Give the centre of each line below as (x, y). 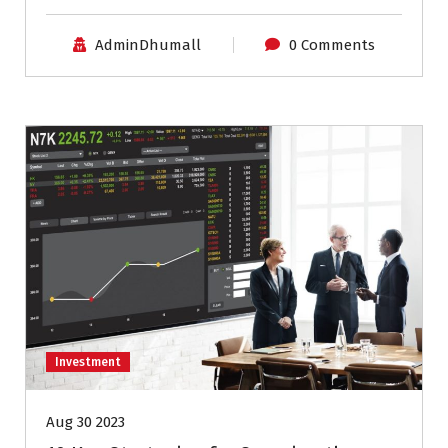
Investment (88, 362)
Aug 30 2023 (85, 422)
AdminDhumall (147, 45)
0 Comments (332, 45)
